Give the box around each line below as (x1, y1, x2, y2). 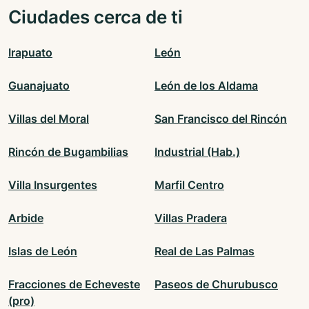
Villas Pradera (154, 211, 227, 226)
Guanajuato (8, 79, 70, 93)
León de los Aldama (154, 79, 258, 93)
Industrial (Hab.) (154, 145, 240, 159)
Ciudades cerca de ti (8, 6, 183, 28)
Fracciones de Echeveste (8, 277, 140, 292)
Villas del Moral (8, 112, 89, 126)
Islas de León (8, 244, 77, 259)
